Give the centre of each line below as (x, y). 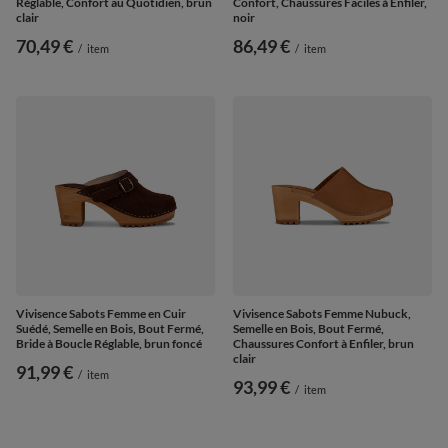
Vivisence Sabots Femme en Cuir (101, 313)
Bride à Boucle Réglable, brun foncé (109, 343)
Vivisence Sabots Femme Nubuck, (322, 313)
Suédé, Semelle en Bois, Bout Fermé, (110, 328)
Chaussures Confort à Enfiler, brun (323, 343)
